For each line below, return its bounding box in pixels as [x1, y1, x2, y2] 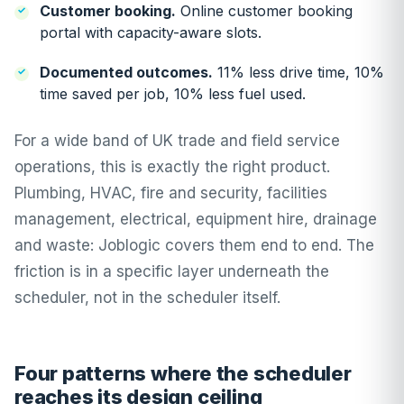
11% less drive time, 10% [213, 63, 384, 81]
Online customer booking [176, 2, 353, 20]
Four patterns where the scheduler [14, 362, 352, 385]
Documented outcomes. [40, 63, 213, 81]
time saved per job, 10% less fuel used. [40, 85, 306, 103]
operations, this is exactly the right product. [14, 158, 330, 176]
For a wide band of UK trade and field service [14, 132, 340, 150]
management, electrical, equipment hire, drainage [14, 210, 377, 228]
